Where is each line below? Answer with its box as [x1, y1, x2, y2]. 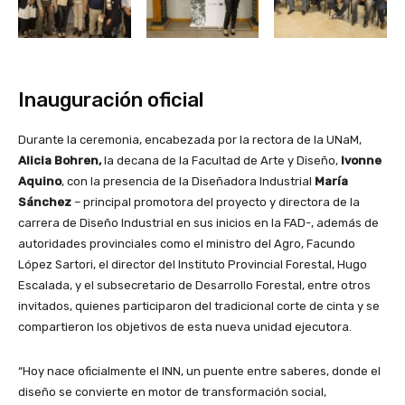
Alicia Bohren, [18, 153, 101, 167]
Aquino [18, 174, 61, 188]
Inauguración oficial [18, 87, 203, 112]
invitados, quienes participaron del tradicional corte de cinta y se [18, 298, 380, 313]
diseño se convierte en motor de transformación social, [18, 384, 326, 399]
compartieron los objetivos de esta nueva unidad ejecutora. [18, 319, 352, 334]
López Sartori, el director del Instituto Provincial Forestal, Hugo [18, 257, 367, 271]
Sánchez [18, 194, 71, 209]
